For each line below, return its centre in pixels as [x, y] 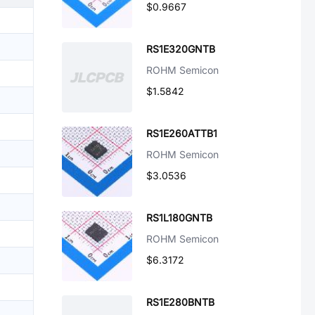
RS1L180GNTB [179, 218]
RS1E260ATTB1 [182, 133]
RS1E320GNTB [181, 49]
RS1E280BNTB [180, 302]
